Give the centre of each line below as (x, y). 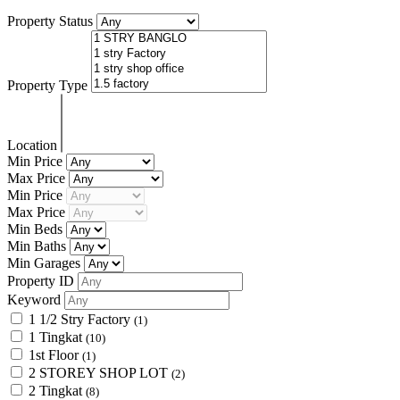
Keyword (36, 299)
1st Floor (55, 354)
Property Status (52, 21)
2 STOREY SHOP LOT (100, 372)
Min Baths (38, 246)
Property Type (49, 85)
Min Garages (46, 262)
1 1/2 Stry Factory (81, 319)
